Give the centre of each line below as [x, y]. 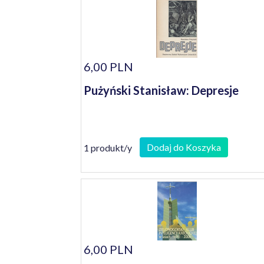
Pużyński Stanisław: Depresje [161, 90]
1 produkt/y [108, 147]
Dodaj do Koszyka [184, 147]
